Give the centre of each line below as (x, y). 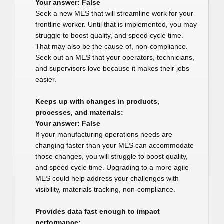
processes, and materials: (79, 112)
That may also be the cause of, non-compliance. (112, 46)
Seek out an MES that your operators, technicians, (115, 57)
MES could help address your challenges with (107, 178)
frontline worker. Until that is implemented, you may (116, 24)
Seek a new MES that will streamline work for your (114, 13)
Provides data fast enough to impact (98, 211)
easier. (46, 79)
